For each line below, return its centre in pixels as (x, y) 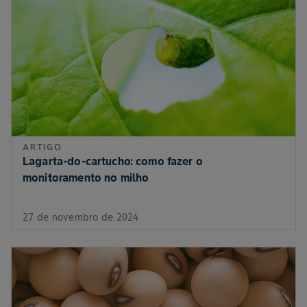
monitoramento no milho (86, 177)
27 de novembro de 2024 (81, 217)
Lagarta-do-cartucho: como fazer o (113, 161)
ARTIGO (42, 147)
